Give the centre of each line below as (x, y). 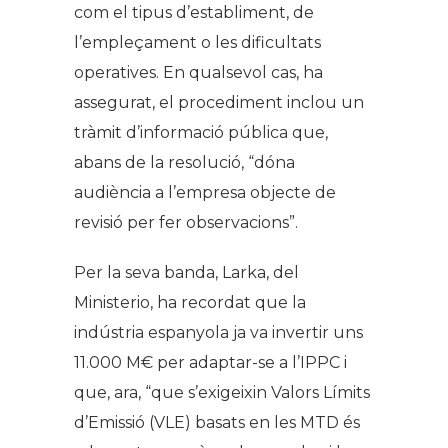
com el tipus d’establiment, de (194, 13)
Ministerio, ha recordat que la (190, 303)
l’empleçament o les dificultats (197, 43)
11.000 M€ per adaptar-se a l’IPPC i (210, 363)
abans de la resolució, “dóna (184, 163)
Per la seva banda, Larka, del (186, 273)
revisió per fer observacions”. (186, 223)
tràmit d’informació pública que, (201, 133)
